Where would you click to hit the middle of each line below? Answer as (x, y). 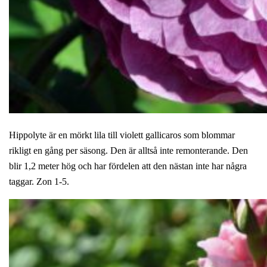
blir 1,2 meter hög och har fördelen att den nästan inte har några (128, 166)
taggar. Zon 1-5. (39, 181)
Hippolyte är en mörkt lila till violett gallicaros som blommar (122, 135)
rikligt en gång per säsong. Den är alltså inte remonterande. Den (128, 150)
